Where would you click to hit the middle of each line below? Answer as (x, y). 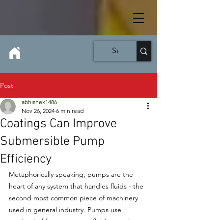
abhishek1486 (39, 102)
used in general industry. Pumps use (66, 210)
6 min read (70, 111)
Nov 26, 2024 (38, 111)
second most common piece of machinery (74, 198)
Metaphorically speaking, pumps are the (72, 174)
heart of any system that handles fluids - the (77, 186)
